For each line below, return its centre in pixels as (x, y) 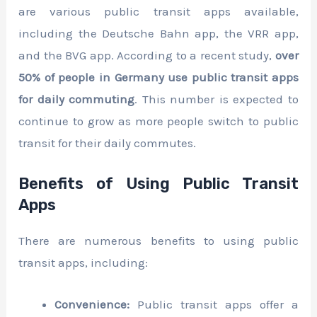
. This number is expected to (217, 99)
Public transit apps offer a (214, 304)
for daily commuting (77, 99)
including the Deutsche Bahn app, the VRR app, (158, 34)
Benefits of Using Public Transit (158, 184)
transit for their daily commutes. (108, 143)
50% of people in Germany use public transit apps (158, 77)
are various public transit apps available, (158, 12)
